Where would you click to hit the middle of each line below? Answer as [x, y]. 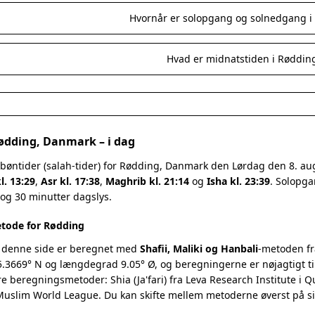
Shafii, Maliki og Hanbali [199, 249]
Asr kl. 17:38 [70, 181]
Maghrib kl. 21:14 [147, 181]
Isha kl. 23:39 [238, 181]
